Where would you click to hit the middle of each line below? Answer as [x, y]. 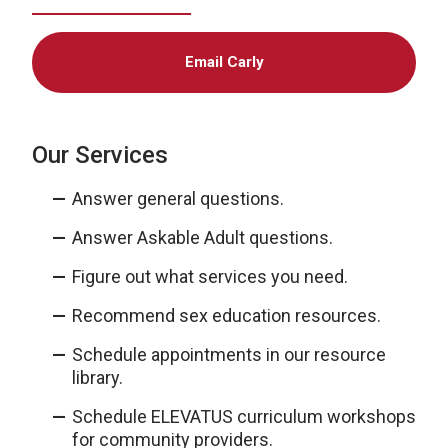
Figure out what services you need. [210, 276]
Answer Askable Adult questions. [202, 237]
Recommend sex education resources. [226, 315]
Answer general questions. [178, 198]
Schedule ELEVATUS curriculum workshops [244, 416]
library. [97, 377]
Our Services [100, 155]
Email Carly [224, 62]
